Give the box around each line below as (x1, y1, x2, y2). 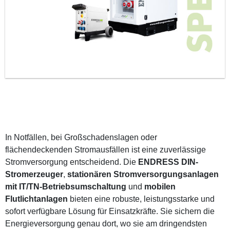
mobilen (144, 182, 176, 191)
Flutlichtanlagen (5, 195, 68, 203)
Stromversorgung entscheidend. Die (5, 158, 138, 166)
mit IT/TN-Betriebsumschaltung (5, 182, 126, 191)
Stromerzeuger (5, 170, 63, 179)
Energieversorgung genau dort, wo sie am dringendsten (5, 219, 207, 228)
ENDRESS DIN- (138, 158, 198, 166)
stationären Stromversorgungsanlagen (67, 170, 219, 179)
